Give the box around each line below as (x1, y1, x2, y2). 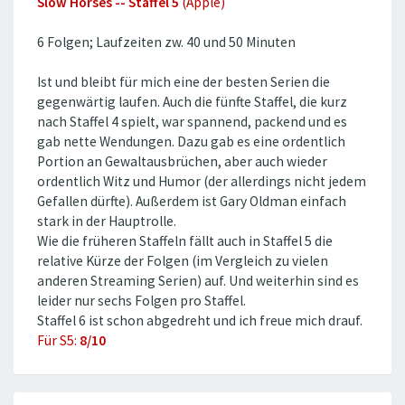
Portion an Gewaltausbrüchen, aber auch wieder (37, 153, 327, 171)
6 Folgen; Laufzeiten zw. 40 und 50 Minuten (37, 33, 296, 52)
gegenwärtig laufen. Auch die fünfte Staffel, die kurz (37, 93, 347, 111)
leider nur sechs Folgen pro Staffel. (37, 292, 246, 310)
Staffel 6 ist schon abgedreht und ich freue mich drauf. (37, 312, 363, 330)
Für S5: (37, 332, 80, 350)
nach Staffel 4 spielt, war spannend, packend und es (37, 113, 347, 131)
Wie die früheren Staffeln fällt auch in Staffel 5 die (37, 232, 333, 250)
